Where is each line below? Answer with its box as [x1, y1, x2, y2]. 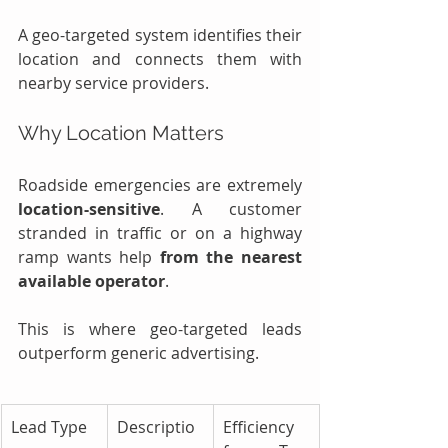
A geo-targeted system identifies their [18, 23, 302, 46]
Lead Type [11, 415, 87, 438]
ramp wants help [18, 245, 160, 268]
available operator [18, 269, 165, 292]
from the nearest [159, 245, 303, 268]
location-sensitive [18, 197, 160, 220]
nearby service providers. [18, 71, 209, 94]
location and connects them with [18, 47, 302, 70]
